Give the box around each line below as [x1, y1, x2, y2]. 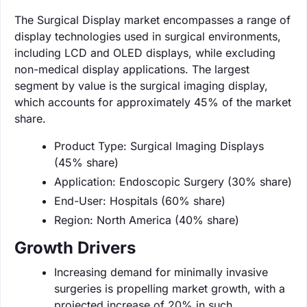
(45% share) [54, 155, 119, 169]
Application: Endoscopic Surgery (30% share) [54, 174, 292, 188]
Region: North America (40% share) [54, 212, 239, 227]
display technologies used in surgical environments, [14, 29, 281, 43]
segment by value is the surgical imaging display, [14, 78, 268, 93]
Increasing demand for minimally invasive [54, 265, 268, 279]
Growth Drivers [14, 237, 136, 258]
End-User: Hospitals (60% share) [54, 193, 225, 208]
